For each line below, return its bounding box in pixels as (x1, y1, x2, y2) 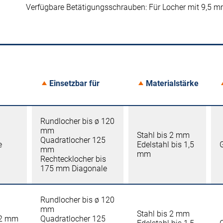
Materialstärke (146, 78, 199, 88)
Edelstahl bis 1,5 (137, 140, 194, 149)
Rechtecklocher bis (40, 154, 106, 164)
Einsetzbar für (49, 78, 100, 88)
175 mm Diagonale (40, 164, 107, 173)
